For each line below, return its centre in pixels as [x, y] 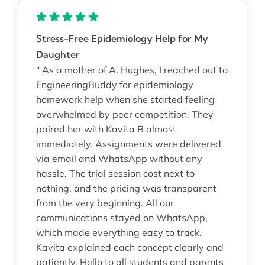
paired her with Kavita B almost [106, 129]
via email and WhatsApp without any [119, 158]
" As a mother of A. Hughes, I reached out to [132, 70]
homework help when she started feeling [125, 99]
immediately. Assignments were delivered [128, 143]
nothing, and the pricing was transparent [126, 188]
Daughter [58, 54]
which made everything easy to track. [119, 232]
